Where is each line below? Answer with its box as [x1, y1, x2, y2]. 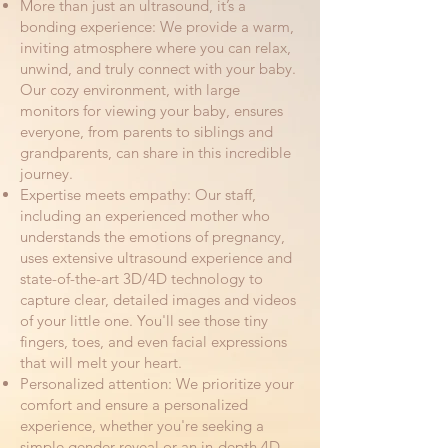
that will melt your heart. [20, 353, 182, 372]
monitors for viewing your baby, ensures [20, 101, 283, 120]
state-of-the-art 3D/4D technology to [20, 269, 263, 288]
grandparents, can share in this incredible [20, 143, 291, 162]
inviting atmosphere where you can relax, [20, 38, 291, 57]
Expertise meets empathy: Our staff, [20, 185, 256, 204]
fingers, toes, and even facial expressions [20, 332, 287, 351]
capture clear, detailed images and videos [20, 290, 296, 309]
